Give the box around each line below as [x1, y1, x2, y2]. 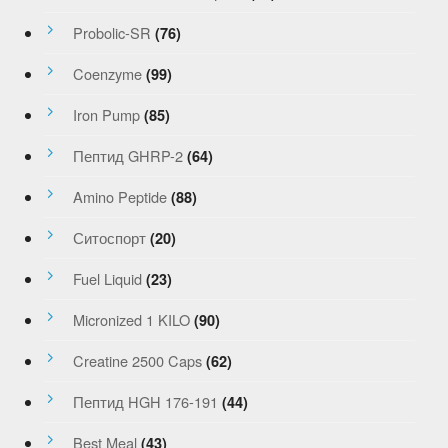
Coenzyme [72, 63, 142, 85]
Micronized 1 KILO [72, 309, 190, 331]
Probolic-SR [72, 22, 151, 44]
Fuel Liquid [72, 268, 142, 290]
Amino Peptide [72, 186, 167, 208]
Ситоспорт [72, 227, 146, 249]
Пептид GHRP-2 [72, 145, 183, 167]
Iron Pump [72, 104, 140, 126]
